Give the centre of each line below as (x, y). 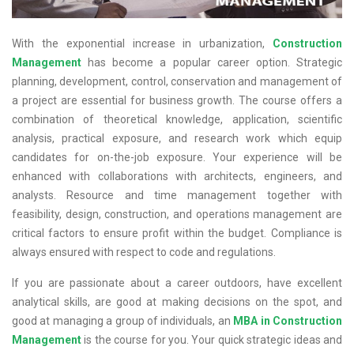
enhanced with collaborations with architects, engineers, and (177, 176)
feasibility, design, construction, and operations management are (177, 214)
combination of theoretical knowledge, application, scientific (177, 119)
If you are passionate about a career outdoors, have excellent (177, 282)
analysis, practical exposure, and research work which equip (177, 138)
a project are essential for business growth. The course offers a (177, 100)
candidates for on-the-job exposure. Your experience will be (177, 157)
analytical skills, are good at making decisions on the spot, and (177, 301)
